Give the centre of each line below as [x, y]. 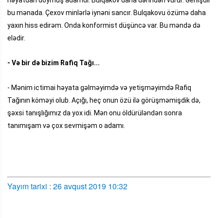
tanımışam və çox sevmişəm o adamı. [66, 125]
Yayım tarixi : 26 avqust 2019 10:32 [67, 186]
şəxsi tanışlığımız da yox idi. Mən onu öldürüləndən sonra [95, 113]
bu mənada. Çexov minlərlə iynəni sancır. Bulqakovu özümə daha [107, 12]
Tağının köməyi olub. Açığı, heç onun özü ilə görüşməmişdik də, [104, 100]
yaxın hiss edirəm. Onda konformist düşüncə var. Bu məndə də [104, 25]
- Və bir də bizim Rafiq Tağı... [54, 63]
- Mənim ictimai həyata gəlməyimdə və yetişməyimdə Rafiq [99, 87]
